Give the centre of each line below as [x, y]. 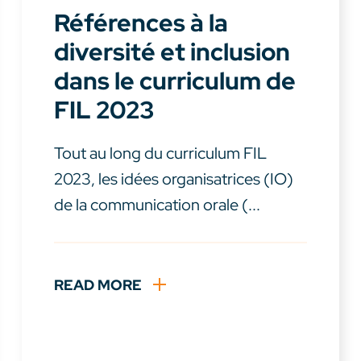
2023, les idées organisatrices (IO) [173, 179]
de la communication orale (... [157, 205]
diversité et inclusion [172, 52]
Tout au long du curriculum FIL [160, 154]
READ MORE [98, 285]
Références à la [141, 23]
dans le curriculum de [174, 81]
